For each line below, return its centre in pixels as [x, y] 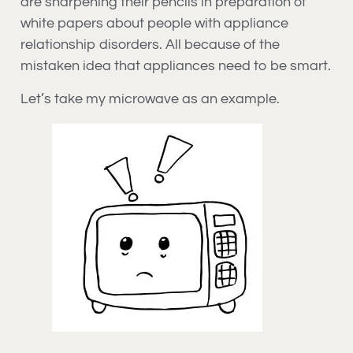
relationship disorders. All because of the [150, 45]
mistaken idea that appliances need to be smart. [176, 66]
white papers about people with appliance [154, 24]
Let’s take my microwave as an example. [150, 98]
